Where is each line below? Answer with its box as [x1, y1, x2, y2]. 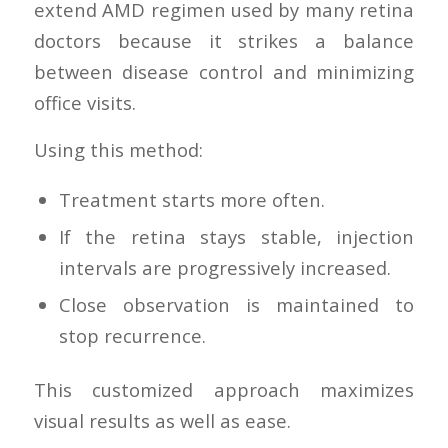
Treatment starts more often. [58, 186, 325, 212]
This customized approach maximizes [33, 376, 415, 402]
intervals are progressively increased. [58, 254, 391, 280]
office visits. [33, 90, 136, 116]
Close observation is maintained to [58, 291, 415, 317]
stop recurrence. [58, 322, 206, 348]
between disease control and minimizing [33, 59, 415, 85]
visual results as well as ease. [33, 407, 291, 433]
